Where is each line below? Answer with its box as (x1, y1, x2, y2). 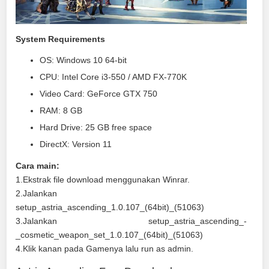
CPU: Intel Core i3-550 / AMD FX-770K (40, 73, 187, 82)
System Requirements (16, 34, 106, 44)
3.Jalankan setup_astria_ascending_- (16, 216, 247, 226)
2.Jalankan (16, 189, 58, 199)
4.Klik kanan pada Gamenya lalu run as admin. (16, 244, 194, 254)
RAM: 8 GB (40, 106, 83, 116)
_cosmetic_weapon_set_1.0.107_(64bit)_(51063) (16, 230, 204, 240)
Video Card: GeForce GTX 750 (40, 89, 158, 99)
